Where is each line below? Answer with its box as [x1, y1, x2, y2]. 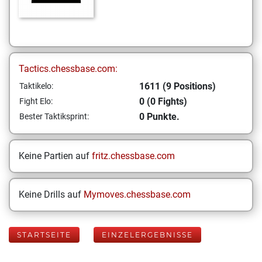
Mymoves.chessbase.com [84, 189, 191, 200]
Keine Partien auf [19, 150, 92, 161]
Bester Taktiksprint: [19, 112, 89, 121]
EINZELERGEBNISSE [102, 230, 193, 239]
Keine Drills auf [19, 189, 84, 200]
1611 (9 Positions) [139, 81, 216, 92]
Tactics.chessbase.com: [19, 63, 118, 74]
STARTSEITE [17, 230, 71, 239]
